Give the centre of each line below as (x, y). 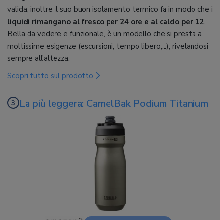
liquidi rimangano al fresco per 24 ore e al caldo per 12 (106, 22)
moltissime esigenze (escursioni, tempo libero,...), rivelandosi (108, 46)
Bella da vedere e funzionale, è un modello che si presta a (105, 34)
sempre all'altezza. (39, 59)
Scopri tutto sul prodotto (51, 76)
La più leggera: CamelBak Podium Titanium (114, 104)
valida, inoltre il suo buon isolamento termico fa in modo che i (110, 10)
